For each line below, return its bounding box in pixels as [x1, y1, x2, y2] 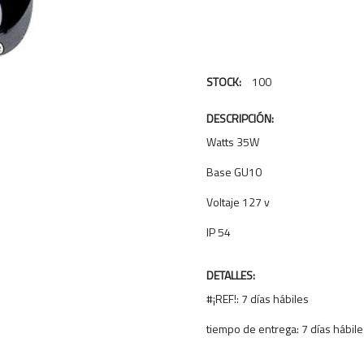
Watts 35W [206, 133, 259, 150]
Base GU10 [206, 163, 262, 180]
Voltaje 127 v [206, 193, 272, 210]
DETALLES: [206, 266, 255, 284]
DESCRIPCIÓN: [206, 110, 274, 127]
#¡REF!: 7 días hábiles [206, 290, 309, 307]
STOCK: [206, 73, 241, 90]
